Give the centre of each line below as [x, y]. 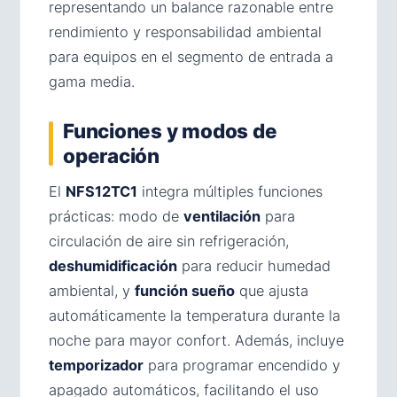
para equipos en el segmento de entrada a [191, 57]
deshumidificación [113, 266]
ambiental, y [92, 291]
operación [111, 156]
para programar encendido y [242, 365]
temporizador [96, 365]
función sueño [185, 291]
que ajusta [272, 291]
